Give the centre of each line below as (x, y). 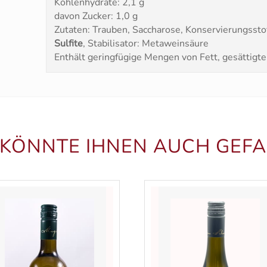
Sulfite (68, 44)
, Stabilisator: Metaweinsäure (145, 44)
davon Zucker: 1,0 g (96, 16)
